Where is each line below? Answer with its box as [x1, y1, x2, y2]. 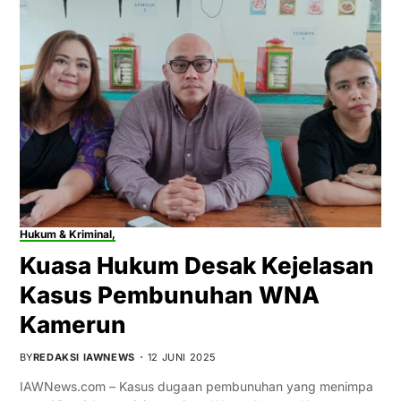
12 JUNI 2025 [147, 351, 217, 364]
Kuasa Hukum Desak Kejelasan [19, 252, 374, 280]
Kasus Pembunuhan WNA [19, 281, 320, 310]
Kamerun [19, 311, 126, 339]
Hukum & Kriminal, [19, 227, 115, 242]
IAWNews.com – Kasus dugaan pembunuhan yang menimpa [19, 379, 373, 395]
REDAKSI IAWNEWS [32, 351, 135, 364]
